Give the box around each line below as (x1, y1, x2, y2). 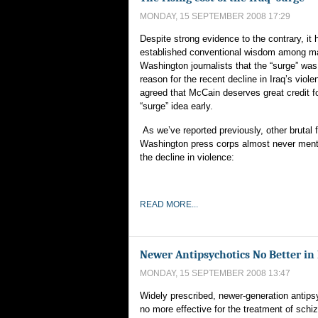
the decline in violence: (140, 152, 234, 163)
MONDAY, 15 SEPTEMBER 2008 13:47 (140, 268, 290, 278)
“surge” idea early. (140, 101, 213, 111)
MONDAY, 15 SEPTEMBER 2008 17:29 (140, 11, 290, 21)
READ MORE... (140, 199, 198, 209)
